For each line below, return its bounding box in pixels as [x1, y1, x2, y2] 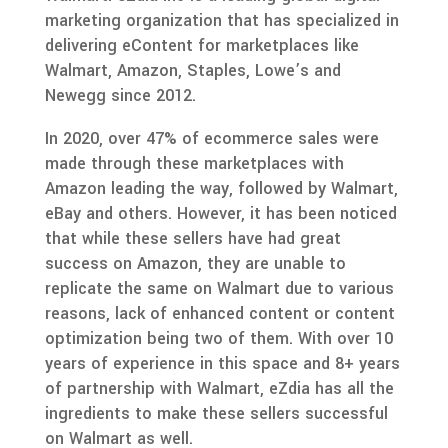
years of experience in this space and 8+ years [44, 351, 400, 375]
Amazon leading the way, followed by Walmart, [44, 176, 398, 200]
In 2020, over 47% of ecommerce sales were [44, 126, 379, 150]
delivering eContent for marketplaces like [44, 33, 359, 57]
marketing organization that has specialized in [44, 8, 399, 32]
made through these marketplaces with [44, 151, 344, 175]
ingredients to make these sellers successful [44, 401, 388, 425]
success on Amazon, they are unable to [44, 251, 346, 275]
